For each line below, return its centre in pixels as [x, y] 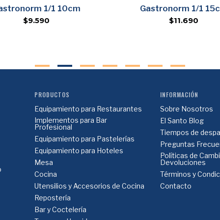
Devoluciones [183, 162]
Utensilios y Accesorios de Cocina [89, 186]
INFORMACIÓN [179, 95]
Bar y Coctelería [60, 209]
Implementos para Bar [70, 120]
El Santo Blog [182, 121]
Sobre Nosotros [187, 109]
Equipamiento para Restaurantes [88, 109]
